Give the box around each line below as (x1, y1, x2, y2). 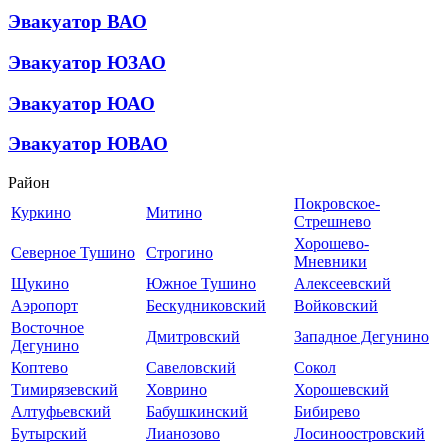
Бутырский (11, 425, 87, 442)
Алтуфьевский (11, 403, 111, 420)
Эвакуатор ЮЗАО (8, 51, 166, 73)
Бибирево (294, 403, 360, 420)
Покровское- (294, 195, 380, 212)
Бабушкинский (146, 403, 248, 420)
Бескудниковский (146, 297, 266, 314)
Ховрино (146, 381, 207, 398)
